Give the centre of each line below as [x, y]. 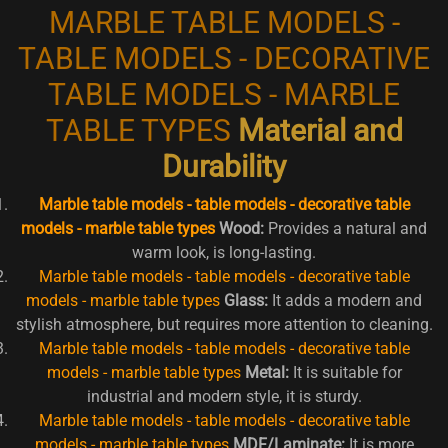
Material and [316, 130]
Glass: [246, 300]
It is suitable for [345, 372]
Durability [224, 166]
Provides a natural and [345, 228]
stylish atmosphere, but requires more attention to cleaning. [224, 324]
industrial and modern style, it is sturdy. [224, 396]
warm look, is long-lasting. [224, 252]
